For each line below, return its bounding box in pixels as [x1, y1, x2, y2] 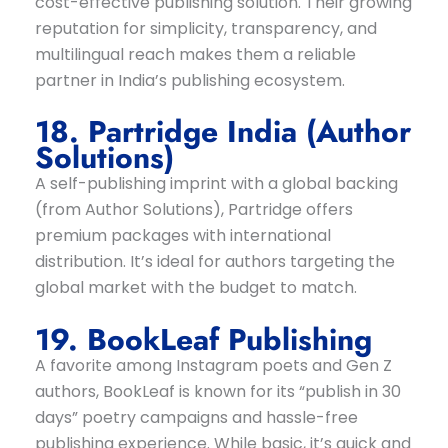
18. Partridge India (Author [34, 110, 411, 154]
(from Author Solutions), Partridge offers [34, 198, 353, 222]
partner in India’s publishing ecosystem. [34, 68, 345, 92]
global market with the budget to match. [34, 276, 357, 300]
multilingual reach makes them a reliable [34, 42, 356, 66]
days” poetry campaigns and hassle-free [34, 405, 358, 429]
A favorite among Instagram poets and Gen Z [34, 353, 392, 377]
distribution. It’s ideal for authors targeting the [34, 250, 395, 274]
